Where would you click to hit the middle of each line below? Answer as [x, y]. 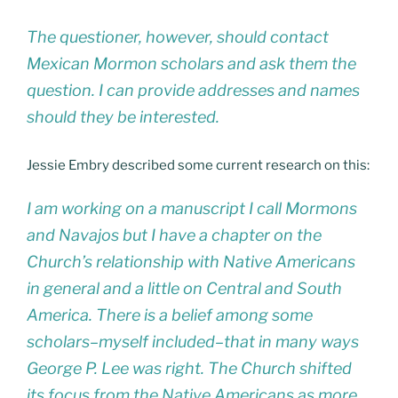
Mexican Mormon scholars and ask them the [191, 63]
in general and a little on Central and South [184, 289]
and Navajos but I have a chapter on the [174, 235]
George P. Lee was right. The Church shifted [189, 369]
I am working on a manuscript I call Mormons [192, 209]
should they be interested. [123, 116]
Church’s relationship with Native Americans [191, 262]
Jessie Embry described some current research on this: [198, 165]
